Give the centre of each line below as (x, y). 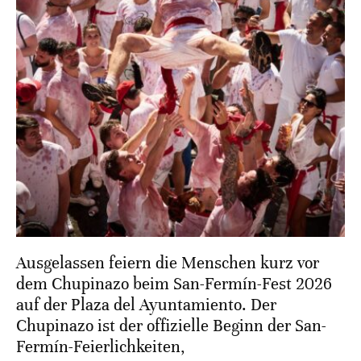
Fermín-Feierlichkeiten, (101, 347)
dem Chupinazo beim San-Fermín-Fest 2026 (174, 284)
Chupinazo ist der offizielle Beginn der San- (171, 326)
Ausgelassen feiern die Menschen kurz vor (168, 263)
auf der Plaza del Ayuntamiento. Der (146, 305)
